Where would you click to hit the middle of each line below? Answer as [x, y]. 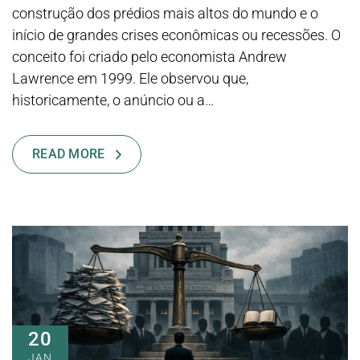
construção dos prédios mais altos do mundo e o [165, 13]
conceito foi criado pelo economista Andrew [149, 56]
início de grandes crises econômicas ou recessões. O [176, 35]
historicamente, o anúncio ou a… [113, 100]
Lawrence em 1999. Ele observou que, [130, 78]
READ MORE [68, 153]
